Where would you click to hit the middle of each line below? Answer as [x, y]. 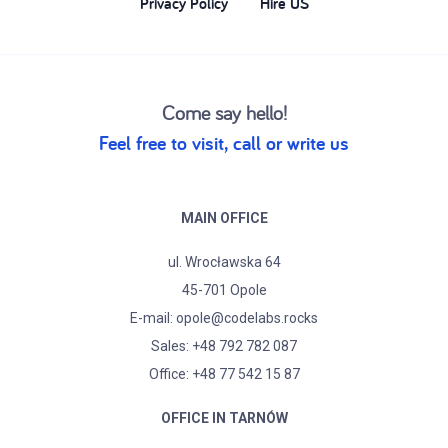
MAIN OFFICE [224, 218]
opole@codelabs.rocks [247, 318]
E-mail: [153, 318]
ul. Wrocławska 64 [224, 262]
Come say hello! [224, 113]
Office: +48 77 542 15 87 [224, 374]
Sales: [171, 346]
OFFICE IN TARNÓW [224, 418]
